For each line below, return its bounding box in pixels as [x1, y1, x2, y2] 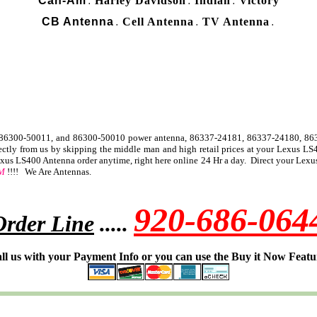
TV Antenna [202, 16, 270, 28]
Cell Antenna [122, 16, 194, 28]
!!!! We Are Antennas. [4, 166, 91, 177]
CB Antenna [41, 16, 114, 28]
